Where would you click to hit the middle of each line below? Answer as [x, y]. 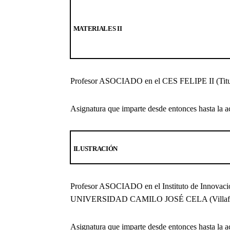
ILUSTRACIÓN [95, 148]
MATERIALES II [98, 28]
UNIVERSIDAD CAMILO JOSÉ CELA [139, 199]
